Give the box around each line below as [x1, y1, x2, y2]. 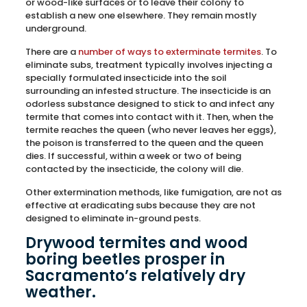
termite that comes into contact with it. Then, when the [25, 110, 273, 123]
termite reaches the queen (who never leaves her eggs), [25, 123, 276, 136]
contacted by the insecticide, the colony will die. [25, 162, 243, 175]
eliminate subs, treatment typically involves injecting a [25, 58, 272, 71]
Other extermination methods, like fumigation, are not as [25, 186, 282, 199]
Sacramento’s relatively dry [25, 265, 245, 286]
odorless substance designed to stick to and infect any [25, 97, 275, 110]
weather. [25, 282, 96, 303]
